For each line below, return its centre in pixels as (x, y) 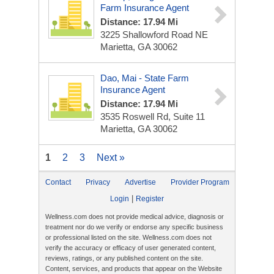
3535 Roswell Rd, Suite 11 (153, 117)
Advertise (140, 182)
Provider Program (200, 182)
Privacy (98, 182)
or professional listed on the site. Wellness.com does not (128, 237)
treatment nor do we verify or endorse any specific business (134, 227)
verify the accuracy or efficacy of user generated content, (131, 248)
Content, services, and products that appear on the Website (134, 268)
